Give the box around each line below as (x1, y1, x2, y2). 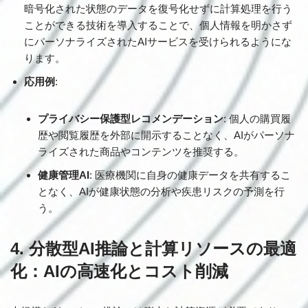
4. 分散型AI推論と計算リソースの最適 (10, 239, 296, 258)
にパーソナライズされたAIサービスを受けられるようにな (24, 36, 291, 47)
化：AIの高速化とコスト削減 (10, 262, 228, 280)
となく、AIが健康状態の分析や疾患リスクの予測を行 (38, 186, 285, 197)
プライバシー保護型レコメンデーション (38, 113, 223, 124)
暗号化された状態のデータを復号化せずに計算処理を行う (24, 3, 292, 14)
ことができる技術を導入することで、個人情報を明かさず (24, 19, 292, 31)
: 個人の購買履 (223, 113, 291, 124)
